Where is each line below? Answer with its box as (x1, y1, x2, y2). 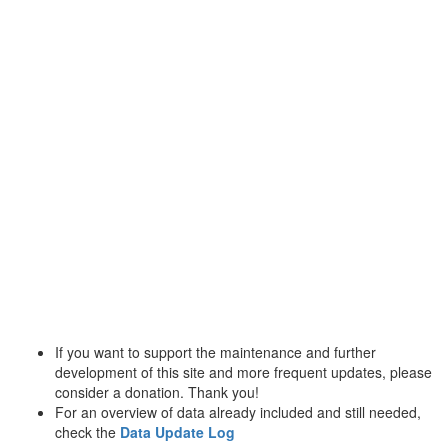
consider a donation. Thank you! (55, 382, 259, 402)
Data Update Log (120, 422, 235, 442)
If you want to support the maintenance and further (55, 342, 376, 362)
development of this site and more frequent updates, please (55, 362, 432, 382)
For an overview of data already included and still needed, (55, 402, 421, 422)
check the (55, 422, 120, 442)
